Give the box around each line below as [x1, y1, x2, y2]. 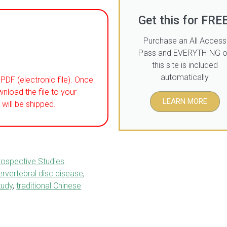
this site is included [152, 59, 218, 69]
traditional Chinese [16, 181, 82, 191]
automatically [161, 71, 209, 82]
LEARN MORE [162, 96, 207, 105]
